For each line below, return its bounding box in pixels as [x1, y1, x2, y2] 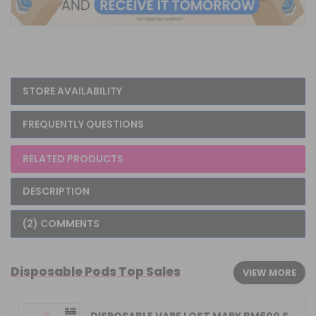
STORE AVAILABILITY [23, 83, 122, 98]
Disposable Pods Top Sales [11, 262, 181, 280]
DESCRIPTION [23, 183, 90, 198]
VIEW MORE [243, 265, 296, 279]
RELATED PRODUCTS [23, 151, 123, 166]
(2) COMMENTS [23, 216, 99, 231]
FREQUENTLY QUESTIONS [23, 116, 144, 131]
